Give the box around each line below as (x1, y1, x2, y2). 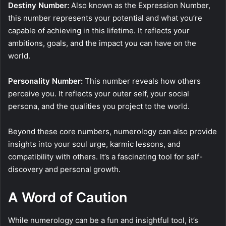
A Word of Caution (8, 189, 127, 206)
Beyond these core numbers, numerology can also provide (8, 127, 217, 137)
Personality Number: (8, 76, 83, 86)
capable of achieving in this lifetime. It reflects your (8, 26, 190, 36)
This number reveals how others (83, 76, 201, 86)
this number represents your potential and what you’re (8, 13, 202, 23)
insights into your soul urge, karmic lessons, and (8, 139, 181, 149)
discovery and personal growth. (8, 164, 121, 175)
